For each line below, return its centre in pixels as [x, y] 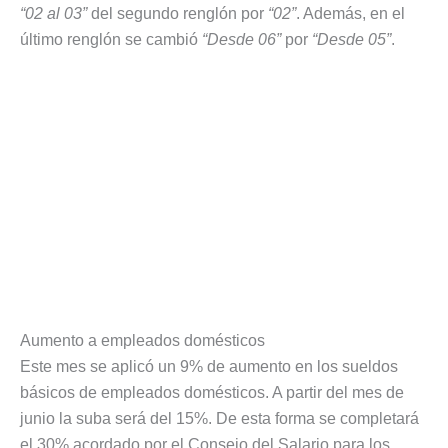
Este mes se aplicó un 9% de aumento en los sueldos [209, 367]
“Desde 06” [241, 39]
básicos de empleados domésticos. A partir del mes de [212, 393]
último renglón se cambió [111, 39]
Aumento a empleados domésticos [142, 341]
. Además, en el [350, 13]
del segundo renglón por [177, 13]
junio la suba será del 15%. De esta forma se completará [219, 419]
